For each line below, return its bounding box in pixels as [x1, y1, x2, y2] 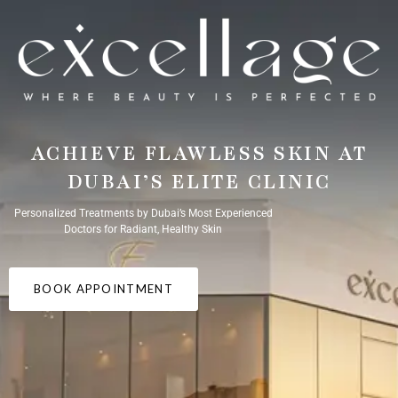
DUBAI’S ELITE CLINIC [67, 169, 331, 196]
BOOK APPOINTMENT [34, 282, 173, 297]
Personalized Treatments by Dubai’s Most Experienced [13, 207, 273, 220]
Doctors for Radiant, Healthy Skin [64, 223, 222, 236]
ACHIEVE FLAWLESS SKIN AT [30, 140, 368, 168]
